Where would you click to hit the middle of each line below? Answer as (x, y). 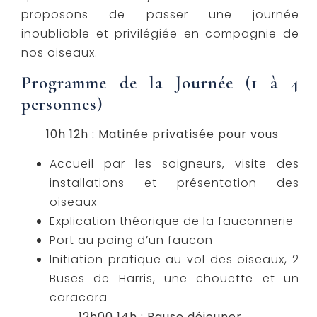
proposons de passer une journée (160, 14)
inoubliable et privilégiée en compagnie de (160, 33)
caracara (79, 298)
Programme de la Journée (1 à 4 (160, 83)
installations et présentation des (174, 183)
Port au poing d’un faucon (131, 241)
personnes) (62, 104)
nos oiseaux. (59, 52)
